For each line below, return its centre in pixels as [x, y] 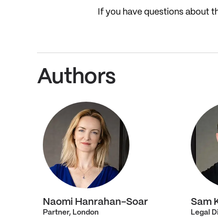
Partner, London [71, 212]
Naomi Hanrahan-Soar [95, 202]
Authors [76, 77]
